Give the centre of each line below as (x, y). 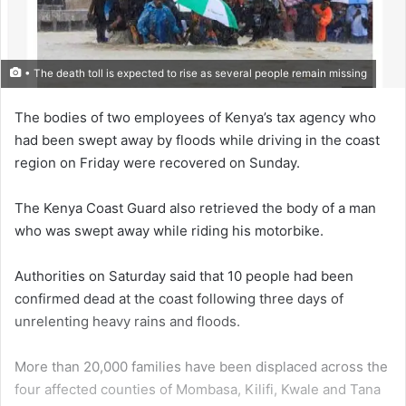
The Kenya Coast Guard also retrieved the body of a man (195, 208)
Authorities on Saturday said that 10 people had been (184, 276)
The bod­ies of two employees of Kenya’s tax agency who (195, 118)
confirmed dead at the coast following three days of (179, 299)
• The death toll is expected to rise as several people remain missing (194, 74)
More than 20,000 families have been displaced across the (201, 367)
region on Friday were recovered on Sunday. (157, 163)
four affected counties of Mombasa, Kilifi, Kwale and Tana (198, 390)
